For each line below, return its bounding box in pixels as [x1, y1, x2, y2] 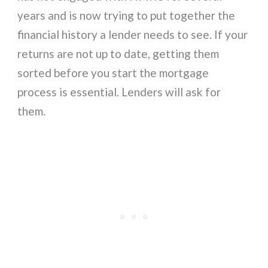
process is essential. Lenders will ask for [17, 85, 221, 99]
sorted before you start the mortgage [17, 66, 209, 80]
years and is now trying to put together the [17, 8, 236, 22]
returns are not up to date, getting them [17, 47, 220, 60]
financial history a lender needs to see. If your [17, 28, 248, 41]
